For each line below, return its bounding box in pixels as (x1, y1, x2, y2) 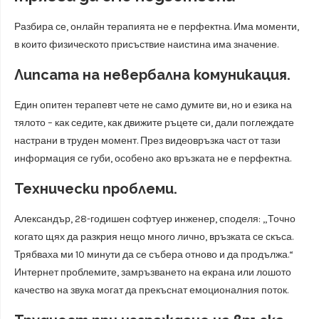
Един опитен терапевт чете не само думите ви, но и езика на (14, 98, 292, 111)
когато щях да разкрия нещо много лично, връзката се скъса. (14, 230, 293, 243)
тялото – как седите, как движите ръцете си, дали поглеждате (14, 116, 294, 129)
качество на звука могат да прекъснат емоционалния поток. (14, 283, 288, 296)
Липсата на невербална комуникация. (14, 66, 291, 83)
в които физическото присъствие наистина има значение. (14, 38, 278, 51)
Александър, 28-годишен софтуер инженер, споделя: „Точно (14, 212, 296, 225)
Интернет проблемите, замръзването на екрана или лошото (14, 266, 291, 278)
